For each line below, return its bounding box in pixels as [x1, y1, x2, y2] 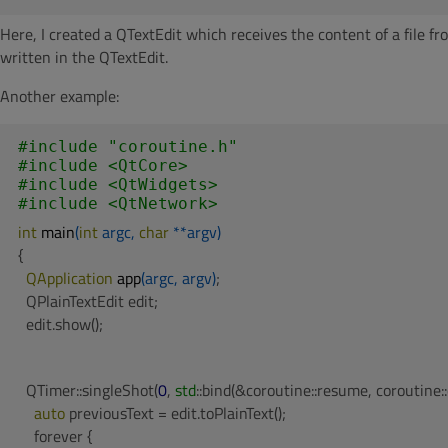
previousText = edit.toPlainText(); [65, 401, 286, 425]
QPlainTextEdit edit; [18, 289, 158, 313]
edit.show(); [18, 312, 103, 336]
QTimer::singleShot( [18, 378, 158, 402]
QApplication [26, 266, 117, 290]
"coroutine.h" [108, 137, 238, 156]
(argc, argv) [141, 266, 216, 290]
